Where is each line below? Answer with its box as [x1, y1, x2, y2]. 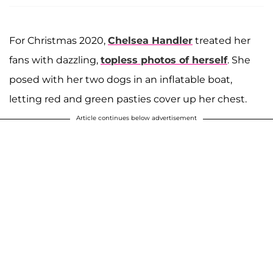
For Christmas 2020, [9, 34, 108, 46]
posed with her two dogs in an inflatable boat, [9, 73, 232, 85]
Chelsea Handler [108, 34, 193, 46]
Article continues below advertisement [76, 113, 197, 122]
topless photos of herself [101, 54, 227, 66]
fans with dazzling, [9, 54, 101, 66]
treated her [193, 34, 250, 46]
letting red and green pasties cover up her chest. [9, 93, 247, 105]
